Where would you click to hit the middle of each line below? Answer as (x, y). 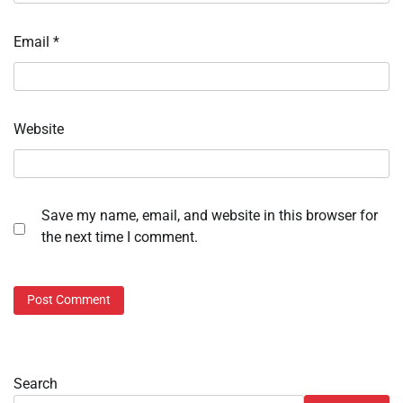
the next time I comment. (120, 237)
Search (36, 383)
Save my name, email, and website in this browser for (210, 216)
